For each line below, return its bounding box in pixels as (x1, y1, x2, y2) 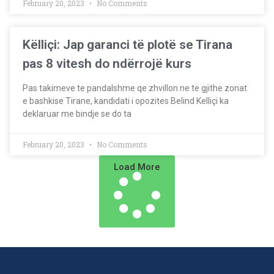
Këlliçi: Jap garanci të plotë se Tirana (23, 37, 232, 52)
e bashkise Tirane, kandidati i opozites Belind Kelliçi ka (23, 96, 229, 106)
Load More (114, 161, 160, 172)
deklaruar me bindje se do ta (23, 109, 131, 119)
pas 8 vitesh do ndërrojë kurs (23, 56, 191, 71)
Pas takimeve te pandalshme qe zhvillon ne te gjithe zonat (23, 83, 247, 93)
